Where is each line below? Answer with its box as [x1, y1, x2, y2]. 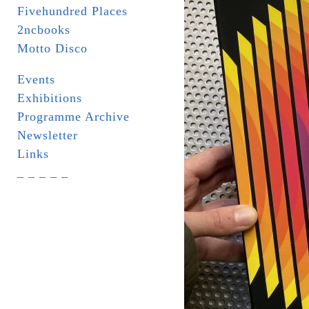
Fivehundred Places [17, 4, 128, 18]
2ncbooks [17, 23, 70, 37]
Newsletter [17, 128, 78, 142]
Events [17, 72, 55, 86]
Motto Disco [17, 41, 88, 55]
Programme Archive [17, 110, 130, 123]
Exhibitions [17, 91, 82, 105]
